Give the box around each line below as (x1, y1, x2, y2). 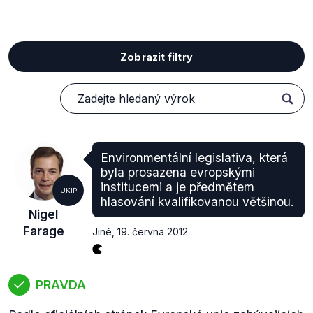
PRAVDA (36, 277, 86, 292)
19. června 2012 (117, 226, 188, 238)
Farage (22, 224, 64, 238)
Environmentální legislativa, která (101, 150, 288, 165)
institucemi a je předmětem (101, 180, 254, 194)
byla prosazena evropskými (101, 165, 255, 180)
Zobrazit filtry (120, 50, 193, 63)
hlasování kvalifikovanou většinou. (101, 194, 294, 209)
